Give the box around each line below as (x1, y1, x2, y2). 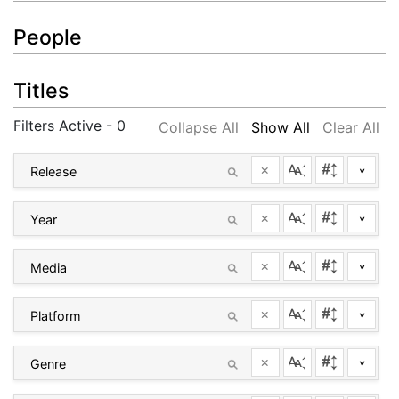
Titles (13, 77, 69, 103)
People (13, 25, 82, 51)
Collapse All (159, 118, 239, 136)
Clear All (322, 118, 379, 136)
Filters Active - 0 (13, 116, 126, 134)
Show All (251, 118, 310, 136)
